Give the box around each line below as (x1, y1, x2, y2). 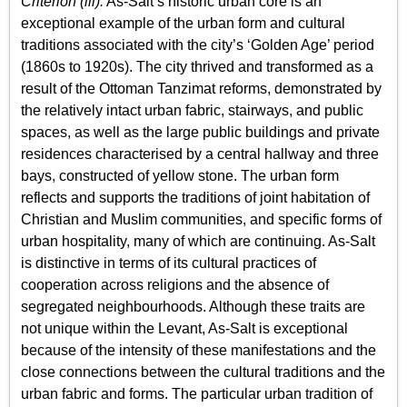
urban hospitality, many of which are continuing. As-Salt (21, 233, 375, 250)
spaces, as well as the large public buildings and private (21, 124, 380, 141)
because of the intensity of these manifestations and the (21, 342, 376, 359)
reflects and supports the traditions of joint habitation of (21, 190, 370, 206)
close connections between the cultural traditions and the (21, 364, 385, 381)
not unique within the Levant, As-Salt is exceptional (21, 321, 348, 337)
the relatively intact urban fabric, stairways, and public (21, 103, 363, 119)
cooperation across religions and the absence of (21, 277, 329, 293)
